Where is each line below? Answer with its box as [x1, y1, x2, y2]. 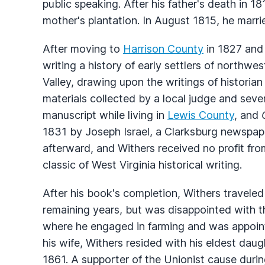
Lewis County [167, 108, 234, 121]
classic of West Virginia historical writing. [43, 158, 242, 171]
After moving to [43, 42, 123, 55]
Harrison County [123, 42, 203, 55]
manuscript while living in [43, 108, 167, 121]
